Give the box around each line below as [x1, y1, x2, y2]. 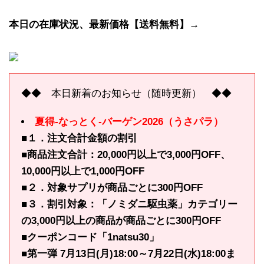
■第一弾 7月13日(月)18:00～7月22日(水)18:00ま [21, 248, 236, 259]
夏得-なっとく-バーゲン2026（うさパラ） [35, 116, 223, 127]
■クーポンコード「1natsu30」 [21, 232, 159, 243]
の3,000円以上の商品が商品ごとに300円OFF [21, 215, 221, 226]
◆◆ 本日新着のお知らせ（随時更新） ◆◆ [21, 88, 232, 99]
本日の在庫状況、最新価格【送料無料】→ [9, 19, 199, 30]
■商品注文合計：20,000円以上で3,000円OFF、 [21, 149, 230, 160]
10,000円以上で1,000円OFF [21, 166, 144, 177]
